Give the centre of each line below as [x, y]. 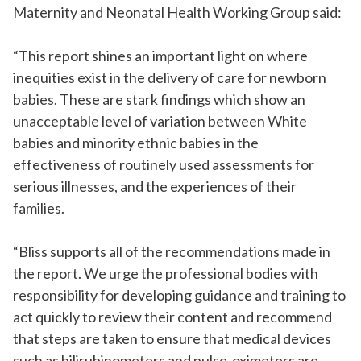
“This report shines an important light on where [160, 56]
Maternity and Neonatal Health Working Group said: [177, 12]
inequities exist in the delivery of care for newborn [170, 78]
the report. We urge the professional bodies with [166, 274]
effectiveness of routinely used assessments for [164, 165]
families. [39, 208]
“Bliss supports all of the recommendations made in [172, 252]
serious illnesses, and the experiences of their [155, 187]
